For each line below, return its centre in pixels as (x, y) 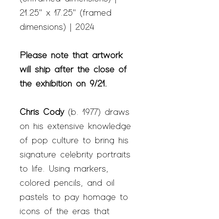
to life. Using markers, (64, 169)
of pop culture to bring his (74, 141)
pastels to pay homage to (74, 198)
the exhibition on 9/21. (63, 84)
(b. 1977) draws (97, 113)
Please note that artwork (71, 56)
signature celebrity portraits (75, 155)
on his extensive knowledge (75, 127)
